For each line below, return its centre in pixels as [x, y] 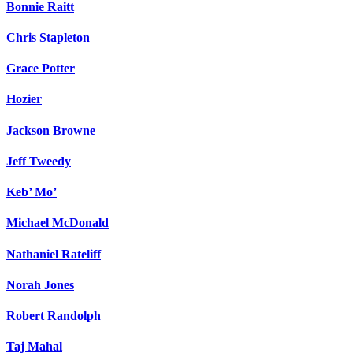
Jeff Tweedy [39, 161]
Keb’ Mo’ [32, 192]
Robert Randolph [54, 316]
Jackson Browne [51, 130]
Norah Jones [40, 284]
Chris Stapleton [48, 37]
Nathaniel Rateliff [54, 254]
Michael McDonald [58, 223]
